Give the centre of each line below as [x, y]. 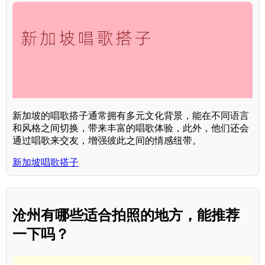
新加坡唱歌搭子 [46, 162]
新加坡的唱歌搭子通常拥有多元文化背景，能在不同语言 [131, 115]
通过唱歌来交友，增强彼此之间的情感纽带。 [107, 140]
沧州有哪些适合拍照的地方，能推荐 [126, 215]
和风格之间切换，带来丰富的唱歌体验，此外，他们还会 [131, 128]
